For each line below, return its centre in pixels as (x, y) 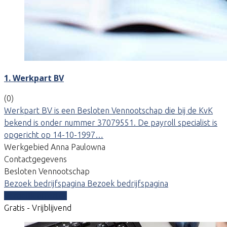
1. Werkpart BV (34, 78)
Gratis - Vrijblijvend (38, 207)
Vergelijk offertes (35, 195)
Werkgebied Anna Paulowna (55, 147)
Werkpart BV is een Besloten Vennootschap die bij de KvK (108, 110)
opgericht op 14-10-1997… (54, 135)
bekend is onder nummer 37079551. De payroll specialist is (111, 122)
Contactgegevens (35, 159)
